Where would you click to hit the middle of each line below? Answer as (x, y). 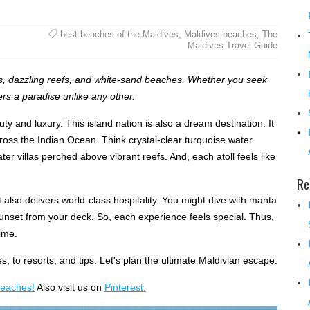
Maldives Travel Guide (232, 45)
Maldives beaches (220, 34)
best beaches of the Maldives (119, 34)
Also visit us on (70, 287)
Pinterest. (125, 287)
